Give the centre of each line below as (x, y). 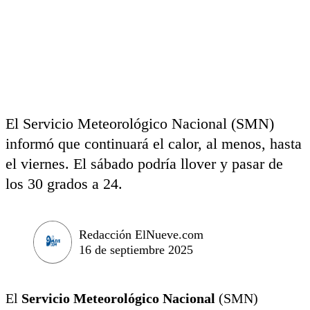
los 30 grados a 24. (64, 184)
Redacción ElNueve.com (141, 234)
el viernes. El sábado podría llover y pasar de (144, 164)
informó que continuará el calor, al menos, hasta (154, 144)
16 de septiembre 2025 (136, 249)
